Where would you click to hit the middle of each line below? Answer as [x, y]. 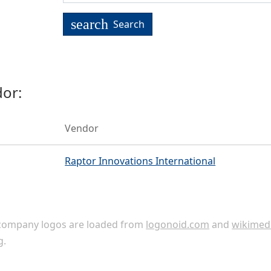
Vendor [82, 129]
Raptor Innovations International [140, 161]
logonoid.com [178, 224]
